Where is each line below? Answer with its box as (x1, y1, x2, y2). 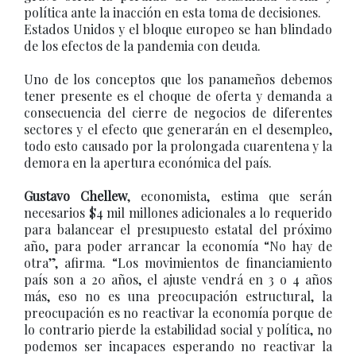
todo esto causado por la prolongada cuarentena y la (24, 137, 332, 154)
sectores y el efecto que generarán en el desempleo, (24, 121, 332, 137)
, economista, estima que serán (127, 188, 333, 204)
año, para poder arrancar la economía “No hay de (24, 238, 332, 254)
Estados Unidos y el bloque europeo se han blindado (24, 21, 332, 37)
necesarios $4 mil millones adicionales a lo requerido (24, 204, 332, 221)
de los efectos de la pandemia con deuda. (24, 37, 261, 54)
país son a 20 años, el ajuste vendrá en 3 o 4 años (24, 271, 332, 288)
